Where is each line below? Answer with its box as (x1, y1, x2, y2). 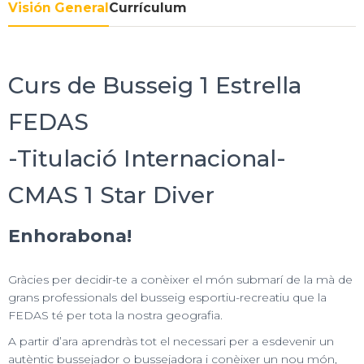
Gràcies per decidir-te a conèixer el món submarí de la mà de (8, 271, 353, 287)
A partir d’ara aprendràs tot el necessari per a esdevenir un (8, 333, 334, 349)
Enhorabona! (8, 225, 132, 247)
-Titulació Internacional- (8, 145, 286, 172)
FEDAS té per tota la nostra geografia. (8, 307, 223, 323)
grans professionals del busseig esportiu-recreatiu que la (8, 289, 327, 305)
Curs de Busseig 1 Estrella (8, 71, 301, 99)
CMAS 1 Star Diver (8, 181, 214, 209)
